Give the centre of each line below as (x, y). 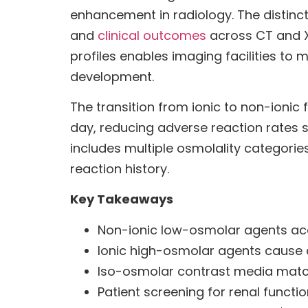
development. (112, 76)
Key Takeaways (122, 199)
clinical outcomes (152, 35)
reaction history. (120, 168)
